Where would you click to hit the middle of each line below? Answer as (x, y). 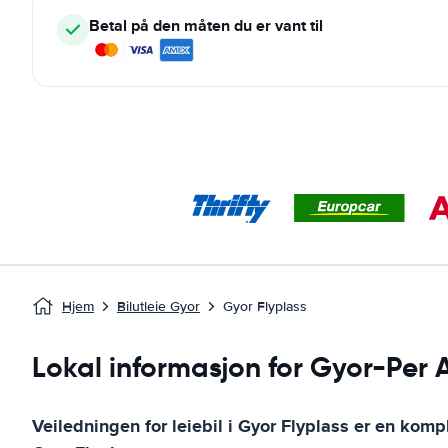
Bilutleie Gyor (158, 306)
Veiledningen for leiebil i (135, 426)
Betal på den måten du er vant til (206, 25)
